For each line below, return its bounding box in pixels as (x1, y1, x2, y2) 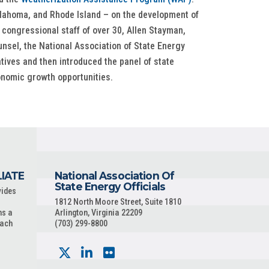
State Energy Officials (55, 180, 165, 193)
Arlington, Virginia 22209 (55, 208, 142, 218)
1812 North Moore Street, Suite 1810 (55, 197, 181, 207)
